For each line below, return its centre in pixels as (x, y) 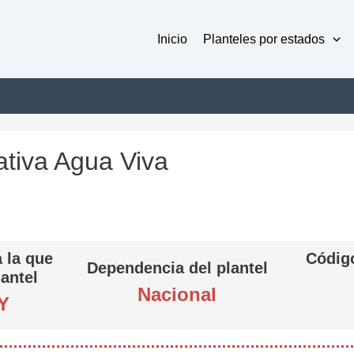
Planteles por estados (264, 39)
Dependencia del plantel (177, 268)
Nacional (177, 294)
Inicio (173, 39)
